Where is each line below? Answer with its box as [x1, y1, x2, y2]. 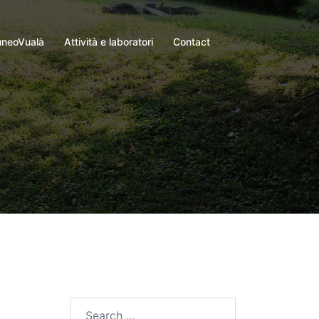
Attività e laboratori [64, 36, 153, 48]
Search [69, 299, 107, 313]
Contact [173, 36, 210, 48]
